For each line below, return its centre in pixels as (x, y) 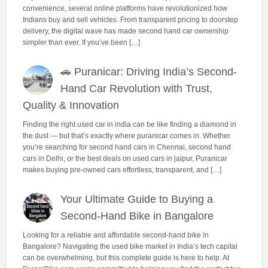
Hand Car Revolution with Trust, (137, 89)
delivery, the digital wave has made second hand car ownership (125, 31)
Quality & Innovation (71, 106)
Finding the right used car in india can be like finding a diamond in (129, 124)
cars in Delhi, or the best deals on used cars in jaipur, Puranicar (125, 158)
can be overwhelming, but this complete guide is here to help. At (126, 258)
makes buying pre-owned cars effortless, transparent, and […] (122, 170)
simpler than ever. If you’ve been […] (81, 42)
